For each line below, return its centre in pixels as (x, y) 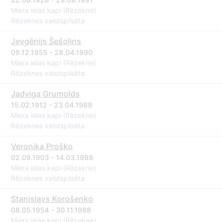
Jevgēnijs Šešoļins (46, 41)
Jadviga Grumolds (46, 94)
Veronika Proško (42, 146)
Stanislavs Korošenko (52, 199)
